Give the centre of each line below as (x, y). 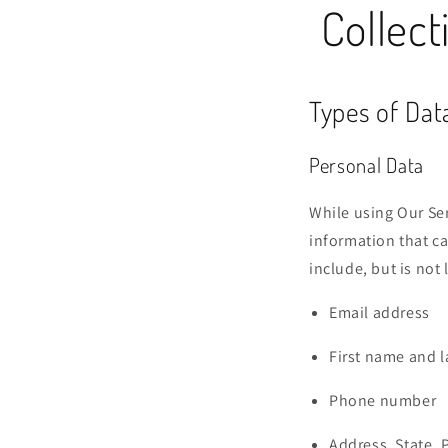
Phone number (383, 400)
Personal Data (366, 165)
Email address (379, 312)
